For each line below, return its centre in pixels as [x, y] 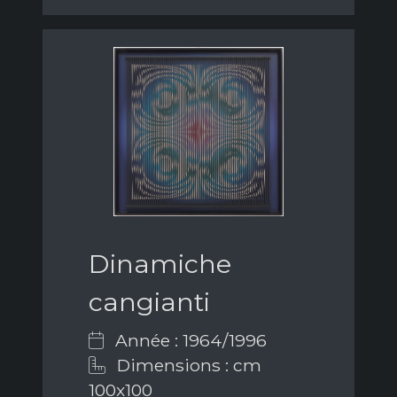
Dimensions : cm [187, 366]
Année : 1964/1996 [189, 341]
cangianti [149, 302]
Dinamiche [160, 264]
